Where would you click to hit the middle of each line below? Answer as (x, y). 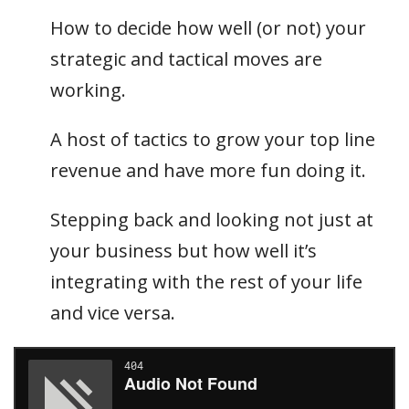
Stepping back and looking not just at (212, 220)
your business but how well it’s (184, 251)
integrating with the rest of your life (206, 282)
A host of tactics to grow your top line (213, 139)
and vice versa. (113, 313)
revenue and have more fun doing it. (208, 170)
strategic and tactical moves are (186, 59)
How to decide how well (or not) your (208, 28)
